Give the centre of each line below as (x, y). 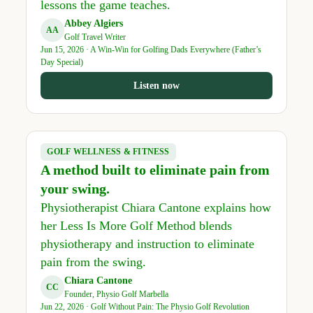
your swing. (75, 189)
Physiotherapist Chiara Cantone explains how (155, 208)
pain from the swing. (93, 262)
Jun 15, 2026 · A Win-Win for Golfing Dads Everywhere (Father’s (151, 50)
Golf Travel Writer (95, 37)
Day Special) (61, 63)
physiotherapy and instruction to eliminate (147, 244)
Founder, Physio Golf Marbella (116, 294)
